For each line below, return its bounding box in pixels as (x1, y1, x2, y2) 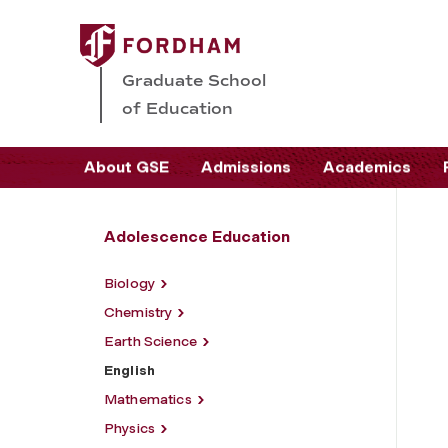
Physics (104, 419, 156, 437)
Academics (323, 157, 411, 177)
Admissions (201, 157, 291, 177)
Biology (104, 274, 156, 292)
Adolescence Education (104, 226, 290, 246)
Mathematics (104, 390, 192, 408)
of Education (122, 98, 233, 118)
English (104, 361, 156, 379)
